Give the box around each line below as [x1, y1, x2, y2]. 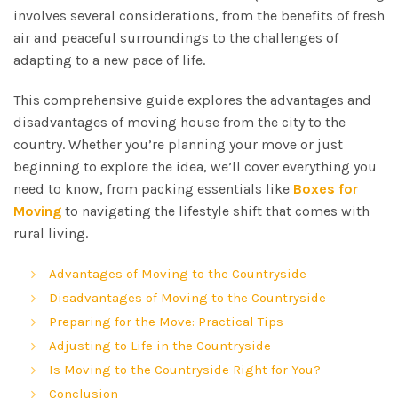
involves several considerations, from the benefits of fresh [13, 6, 385, 24]
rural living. [13, 224, 88, 242]
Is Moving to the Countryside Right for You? [49, 361, 321, 378]
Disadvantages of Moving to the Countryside [49, 289, 326, 306]
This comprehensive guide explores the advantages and [13, 91, 371, 108]
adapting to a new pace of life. [13, 51, 205, 68]
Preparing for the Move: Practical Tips [49, 313, 283, 330]
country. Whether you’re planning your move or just [13, 135, 343, 153]
